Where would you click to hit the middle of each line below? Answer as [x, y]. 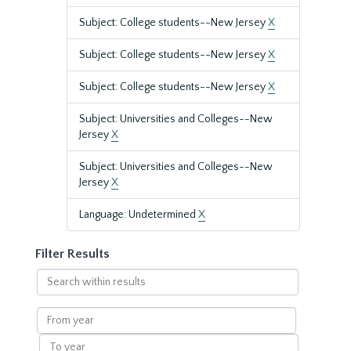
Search [53, 276]
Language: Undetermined [139, 215]
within [52, 291]
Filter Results [72, 254]
